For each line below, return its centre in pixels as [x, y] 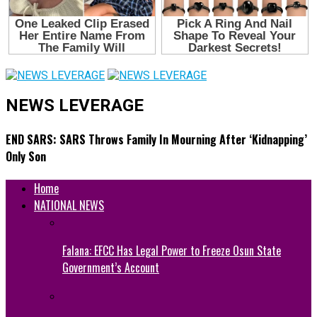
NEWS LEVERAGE [75, 106]
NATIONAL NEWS [69, 205]
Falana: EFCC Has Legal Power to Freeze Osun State [172, 250]
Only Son [26, 156]
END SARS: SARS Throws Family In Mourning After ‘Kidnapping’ [156, 139]
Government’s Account [111, 267]
